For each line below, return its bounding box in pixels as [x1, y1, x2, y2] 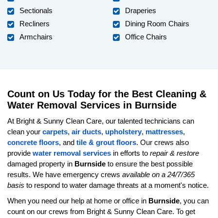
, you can [180, 196, 209, 205]
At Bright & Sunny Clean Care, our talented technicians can [7, 116, 194, 125]
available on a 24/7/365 [122, 170, 195, 179]
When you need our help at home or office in [7, 196, 148, 205]
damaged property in [7, 159, 74, 168]
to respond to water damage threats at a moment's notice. [26, 181, 209, 189]
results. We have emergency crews [7, 170, 122, 179]
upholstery [105, 127, 142, 136]
